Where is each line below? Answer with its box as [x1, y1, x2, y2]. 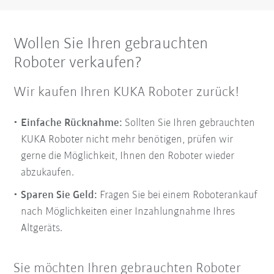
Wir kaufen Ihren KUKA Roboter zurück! [13, 85, 240, 100]
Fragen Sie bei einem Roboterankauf [97, 189, 258, 201]
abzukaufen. [21, 166, 75, 179]
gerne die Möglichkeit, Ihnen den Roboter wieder [21, 150, 235, 162]
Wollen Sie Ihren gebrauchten [13, 35, 209, 53]
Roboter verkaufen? [13, 54, 147, 72]
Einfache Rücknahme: [21, 117, 125, 129]
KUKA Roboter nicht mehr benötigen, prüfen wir [21, 133, 234, 146]
